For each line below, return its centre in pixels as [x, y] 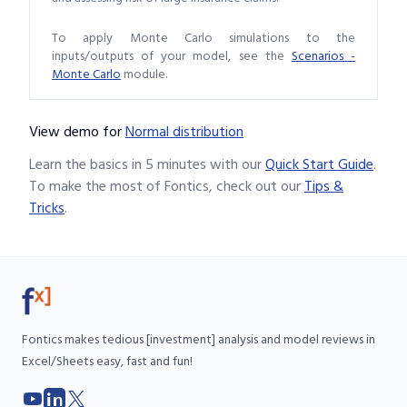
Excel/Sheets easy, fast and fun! [107, 362]
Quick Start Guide [319, 165]
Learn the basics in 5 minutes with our [145, 165]
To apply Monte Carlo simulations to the [203, 38]
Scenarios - [323, 56]
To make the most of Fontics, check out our [165, 187]
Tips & [324, 187]
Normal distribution [184, 132]
